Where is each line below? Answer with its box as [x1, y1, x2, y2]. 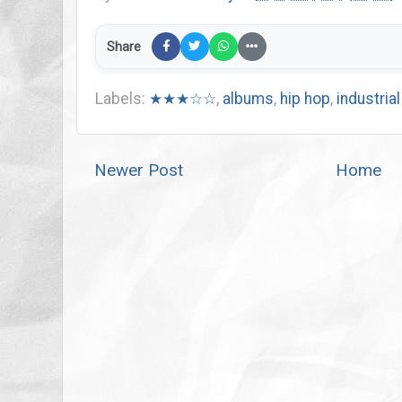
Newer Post [94, 159, 183, 180]
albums [223, 89, 274, 108]
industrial [336, 89, 400, 108]
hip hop [280, 89, 330, 108]
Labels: [95, 89, 149, 108]
